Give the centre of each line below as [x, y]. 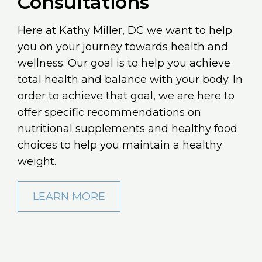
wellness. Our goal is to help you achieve [124, 63]
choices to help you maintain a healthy [120, 145]
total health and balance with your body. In [130, 80]
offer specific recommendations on [109, 113]
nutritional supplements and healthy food [127, 129]
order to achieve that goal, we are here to [126, 96]
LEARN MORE [69, 197]
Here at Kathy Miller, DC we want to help [125, 31]
